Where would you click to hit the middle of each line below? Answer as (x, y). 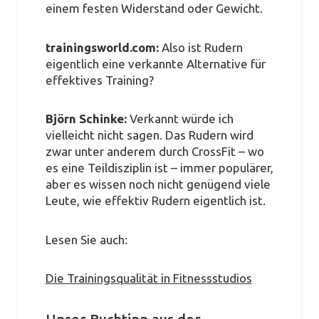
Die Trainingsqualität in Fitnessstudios (148, 278)
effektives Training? (99, 80)
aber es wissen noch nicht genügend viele (158, 184)
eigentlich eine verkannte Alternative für (155, 63)
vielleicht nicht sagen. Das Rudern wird (149, 135)
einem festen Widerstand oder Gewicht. (154, 9)
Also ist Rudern (202, 47)
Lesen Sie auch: (86, 239)
